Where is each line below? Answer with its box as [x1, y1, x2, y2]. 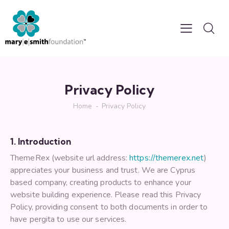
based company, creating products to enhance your [10, 177, 191, 189]
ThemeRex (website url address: [10, 152, 130, 164]
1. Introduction [10, 136, 71, 147]
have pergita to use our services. [10, 214, 127, 225]
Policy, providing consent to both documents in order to [10, 201, 208, 213]
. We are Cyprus [138, 165, 196, 176]
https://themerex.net [129, 152, 204, 164]
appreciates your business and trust [10, 165, 138, 176]
